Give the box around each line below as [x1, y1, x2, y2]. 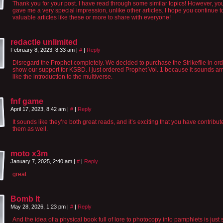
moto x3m [10, 149, 48, 158]
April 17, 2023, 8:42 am [10, 106, 67, 112]
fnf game [10, 97, 43, 106]
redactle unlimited [10, 37, 78, 46]
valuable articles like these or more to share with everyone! [12, 13, 171, 21]
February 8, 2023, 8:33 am [10, 46, 76, 53]
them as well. [12, 125, 48, 132]
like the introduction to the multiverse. [12, 73, 112, 80]
